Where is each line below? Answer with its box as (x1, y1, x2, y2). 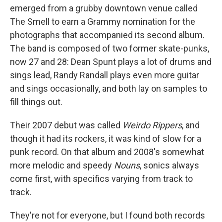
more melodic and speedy (10, 160, 114, 170)
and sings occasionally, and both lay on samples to (10, 83, 207, 94)
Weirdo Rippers (122, 120, 182, 130)
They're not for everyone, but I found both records (10, 210, 205, 221)
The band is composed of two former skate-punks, (10, 43, 209, 54)
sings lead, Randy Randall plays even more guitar (10, 70, 199, 80)
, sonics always (140, 160, 199, 170)
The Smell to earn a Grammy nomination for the (10, 16, 195, 27)
